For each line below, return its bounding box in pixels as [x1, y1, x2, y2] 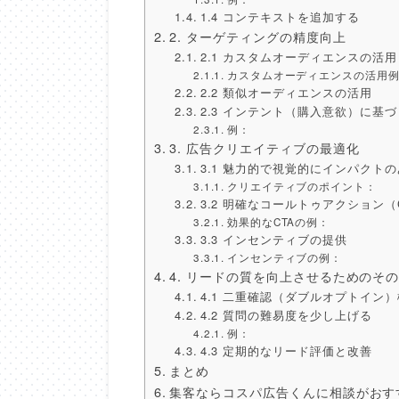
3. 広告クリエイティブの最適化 [169, 138, 360, 158]
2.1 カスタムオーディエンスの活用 [199, 48, 397, 66]
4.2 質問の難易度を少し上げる [199, 306, 372, 324]
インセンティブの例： [226, 250, 343, 265]
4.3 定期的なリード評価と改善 [199, 342, 372, 360]
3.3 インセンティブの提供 [199, 231, 348, 248]
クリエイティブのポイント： [226, 179, 378, 194]
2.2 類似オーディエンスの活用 [199, 84, 372, 102]
